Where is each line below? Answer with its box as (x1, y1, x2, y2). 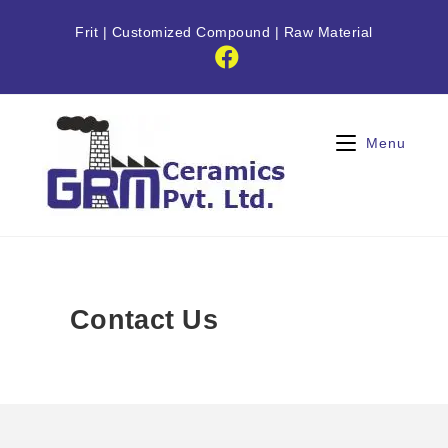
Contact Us (70, 305, 218, 335)
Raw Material (283, 24, 373, 40)
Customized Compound (111, 24, 275, 40)
